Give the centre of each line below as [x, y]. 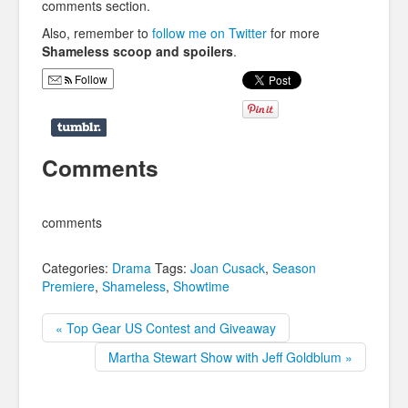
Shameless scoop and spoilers [138, 51]
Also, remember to [97, 33]
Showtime [201, 286]
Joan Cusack [228, 267]
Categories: [77, 267]
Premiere [68, 286]
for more [293, 33]
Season [294, 267]
